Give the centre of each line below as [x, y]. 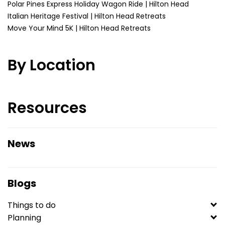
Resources [47, 108]
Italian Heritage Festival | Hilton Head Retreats [87, 16]
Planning [24, 218]
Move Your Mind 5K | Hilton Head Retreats [79, 28]
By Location [51, 65]
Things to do [32, 205]
